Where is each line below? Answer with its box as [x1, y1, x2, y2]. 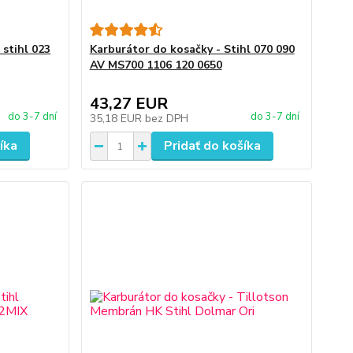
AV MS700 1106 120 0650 [89, 58, 222, 72]
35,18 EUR [89, 111, 145, 126]
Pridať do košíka [163, 137, 261, 154]
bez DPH [144, 111, 188, 126]
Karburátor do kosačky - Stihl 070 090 [89, 42, 295, 57]
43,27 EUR [89, 93, 168, 114]
